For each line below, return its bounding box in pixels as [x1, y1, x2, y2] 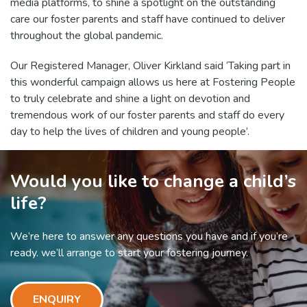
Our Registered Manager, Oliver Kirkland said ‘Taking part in [10, 58, 291, 73]
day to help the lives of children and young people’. [10, 124, 249, 139]
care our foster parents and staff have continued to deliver [10, 12, 285, 27]
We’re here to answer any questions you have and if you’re [10, 229, 288, 244]
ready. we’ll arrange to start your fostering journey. [10, 245, 248, 260]
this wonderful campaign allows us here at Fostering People [10, 75, 295, 90]
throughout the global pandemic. [10, 28, 163, 43]
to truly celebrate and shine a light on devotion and [10, 91, 250, 106]
